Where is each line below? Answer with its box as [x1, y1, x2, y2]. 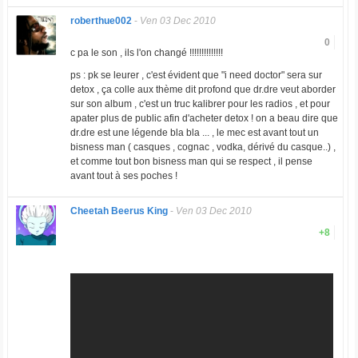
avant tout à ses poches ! [70, 170, 177, 182]
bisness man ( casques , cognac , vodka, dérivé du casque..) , [70, 141, 336, 153]
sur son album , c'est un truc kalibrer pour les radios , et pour [70, 98, 330, 110]
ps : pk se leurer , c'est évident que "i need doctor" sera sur [70, 70, 322, 82]
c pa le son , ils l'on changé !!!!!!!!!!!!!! [70, 47, 223, 59]
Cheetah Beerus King [70, 205, 168, 217]
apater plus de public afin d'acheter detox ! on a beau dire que [70, 113, 338, 125]
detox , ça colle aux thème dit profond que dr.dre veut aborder [70, 84, 336, 96]
